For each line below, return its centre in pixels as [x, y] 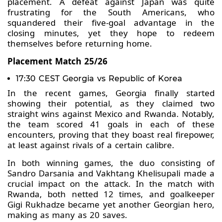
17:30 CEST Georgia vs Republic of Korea [99, 79]
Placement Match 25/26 [57, 61]
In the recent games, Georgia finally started [111, 93]
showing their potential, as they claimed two [111, 104]
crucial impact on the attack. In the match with [111, 184]
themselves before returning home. [81, 44]
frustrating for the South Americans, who [111, 12]
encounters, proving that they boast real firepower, [111, 135]
